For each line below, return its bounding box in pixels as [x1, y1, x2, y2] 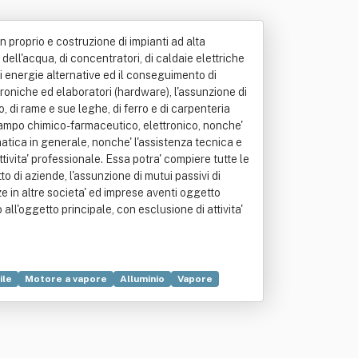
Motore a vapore [25, 273, 107, 284]
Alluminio [120, 273, 165, 284]
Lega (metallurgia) [59, 292, 149, 304]
